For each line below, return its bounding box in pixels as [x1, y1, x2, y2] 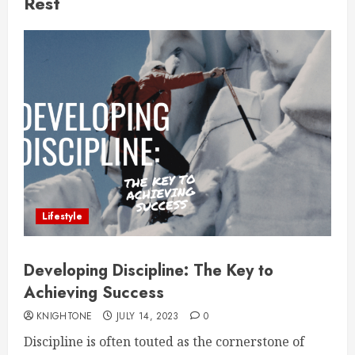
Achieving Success [24, 281, 164, 304]
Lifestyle [42, 209, 82, 223]
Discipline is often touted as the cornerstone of [24, 333, 304, 350]
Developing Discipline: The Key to [24, 259, 273, 282]
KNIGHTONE [36, 309, 93, 323]
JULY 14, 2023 [116, 309, 179, 323]
